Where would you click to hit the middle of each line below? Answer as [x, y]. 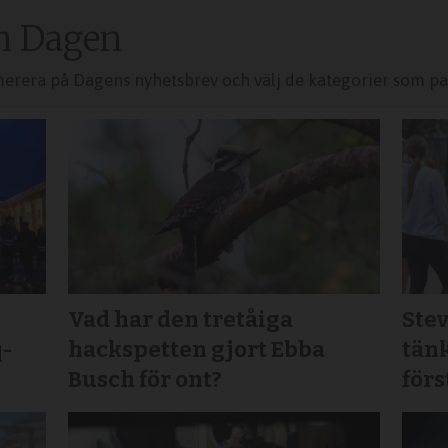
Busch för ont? [145, 379]
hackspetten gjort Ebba [197, 349]
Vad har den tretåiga [181, 319]
